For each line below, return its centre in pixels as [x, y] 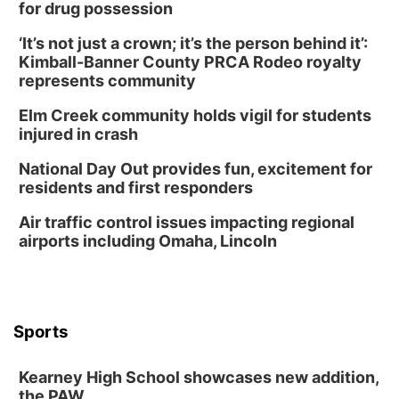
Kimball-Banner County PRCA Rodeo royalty [190, 62]
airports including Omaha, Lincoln [148, 241]
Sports [41, 332]
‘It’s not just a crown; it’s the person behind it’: [193, 43]
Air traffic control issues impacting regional [187, 222]
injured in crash [78, 134]
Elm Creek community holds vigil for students [195, 115]
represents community [107, 81]
